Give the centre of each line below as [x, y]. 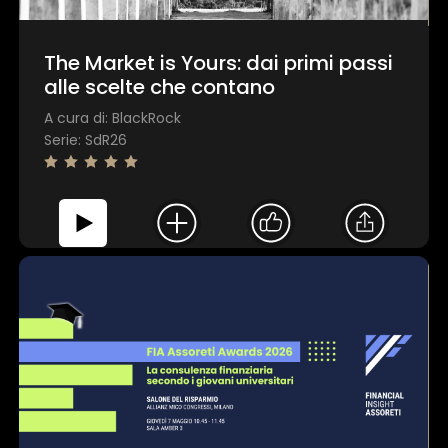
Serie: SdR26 [86, 140]
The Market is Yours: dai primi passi [219, 63]
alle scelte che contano [160, 87]
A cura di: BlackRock [113, 118]
